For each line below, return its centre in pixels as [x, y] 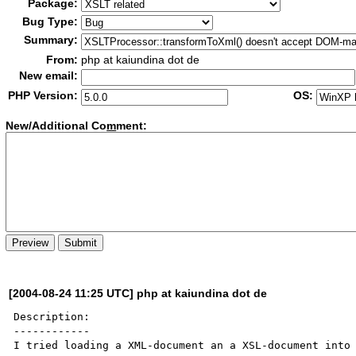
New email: [49, 75]
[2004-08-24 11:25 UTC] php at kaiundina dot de [138, 293]
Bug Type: [50, 21]
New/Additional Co [56, 126]
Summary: [51, 40]
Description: [52, 316]
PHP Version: [43, 95]
